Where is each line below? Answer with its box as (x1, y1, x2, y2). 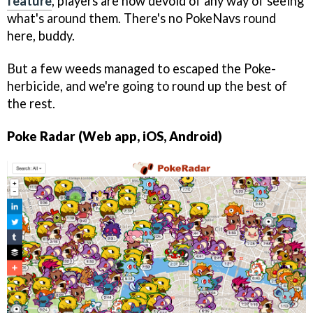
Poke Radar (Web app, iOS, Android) (7, 128, 222, 144)
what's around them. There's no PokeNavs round (7, 10, 276, 26)
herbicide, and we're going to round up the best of (7, 78, 287, 94)
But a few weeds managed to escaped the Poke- (7, 60, 276, 76)
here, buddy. (7, 28, 75, 43)
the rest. (7, 95, 55, 111)
